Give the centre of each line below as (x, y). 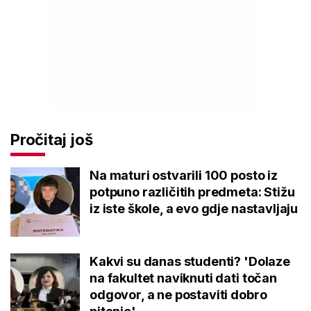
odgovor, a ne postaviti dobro (178, 294)
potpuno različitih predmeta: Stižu (192, 192)
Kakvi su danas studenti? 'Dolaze (190, 261)
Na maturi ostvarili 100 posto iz (184, 175)
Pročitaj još (52, 139)
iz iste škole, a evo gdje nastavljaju (194, 208)
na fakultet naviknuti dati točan (183, 278)
